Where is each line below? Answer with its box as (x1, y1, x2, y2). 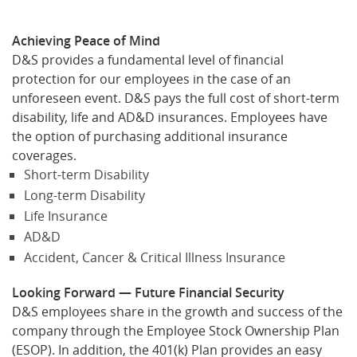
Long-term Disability (24, 186, 145, 205)
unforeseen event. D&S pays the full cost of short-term (12, 89, 339, 108)
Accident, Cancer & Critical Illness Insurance (24, 249, 285, 267)
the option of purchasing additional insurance (12, 127, 288, 146)
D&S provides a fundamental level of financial (12, 51, 284, 69)
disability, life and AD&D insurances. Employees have (12, 108, 328, 127)
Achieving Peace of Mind (12, 32, 160, 50)
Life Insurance (24, 207, 108, 226)
